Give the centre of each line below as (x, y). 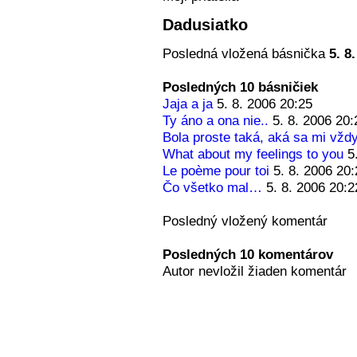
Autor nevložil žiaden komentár (255, 271)
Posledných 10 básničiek (240, 87)
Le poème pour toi (216, 171)
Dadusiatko (205, 25)
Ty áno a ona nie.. (216, 121)
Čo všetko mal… (212, 188)
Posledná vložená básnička (246, 54)
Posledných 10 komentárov (248, 255)
